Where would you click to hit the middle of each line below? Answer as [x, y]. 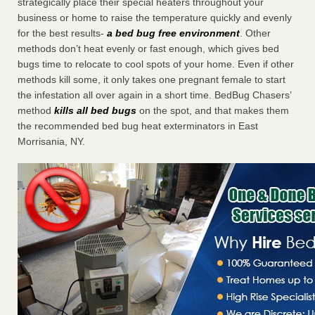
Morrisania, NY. [51, 142]
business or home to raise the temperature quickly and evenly [155, 18]
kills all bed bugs [95, 111]
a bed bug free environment [173, 33]
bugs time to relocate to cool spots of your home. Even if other [156, 64]
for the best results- [62, 33]
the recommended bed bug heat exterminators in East [138, 126]
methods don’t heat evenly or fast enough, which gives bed [148, 49]
